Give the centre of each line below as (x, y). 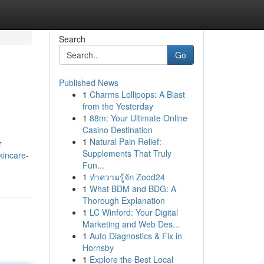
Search (72, 39)
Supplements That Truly (127, 153)
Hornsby (98, 247)
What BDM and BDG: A (133, 189)
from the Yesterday (118, 106)
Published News (88, 82)
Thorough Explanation (123, 200)
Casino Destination (117, 130)
